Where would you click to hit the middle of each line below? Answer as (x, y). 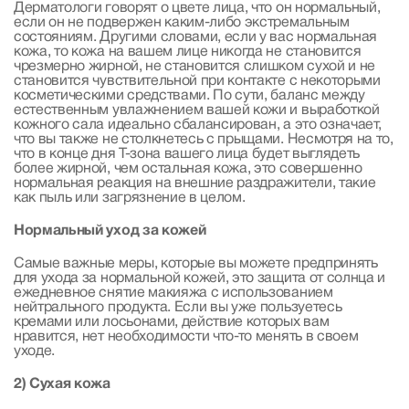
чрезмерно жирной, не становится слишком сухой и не (194, 66)
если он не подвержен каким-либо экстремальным (182, 22)
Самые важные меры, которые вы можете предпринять (196, 263)
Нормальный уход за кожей (110, 231)
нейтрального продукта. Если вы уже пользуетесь (178, 307)
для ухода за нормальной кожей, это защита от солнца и (200, 278)
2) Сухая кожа (62, 384)
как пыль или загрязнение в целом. (130, 198)
